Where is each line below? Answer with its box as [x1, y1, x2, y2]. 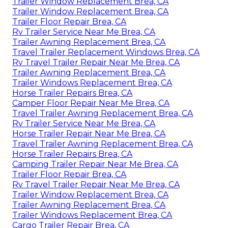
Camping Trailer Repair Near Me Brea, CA [12, 159, 178, 169]
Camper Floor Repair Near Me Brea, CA [12, 98, 169, 108]
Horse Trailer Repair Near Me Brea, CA [12, 128, 165, 138]
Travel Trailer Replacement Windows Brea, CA [12, 47, 199, 57]
